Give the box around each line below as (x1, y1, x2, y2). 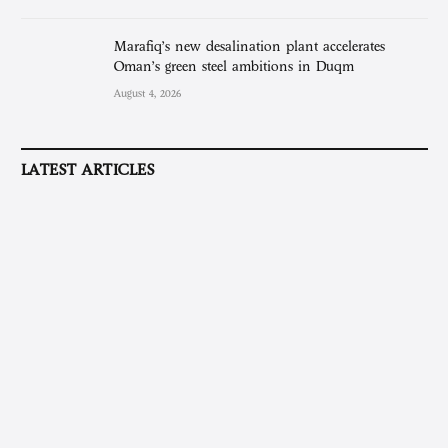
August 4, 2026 (114, 87, 181, 101)
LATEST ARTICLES (21, 161, 156, 180)
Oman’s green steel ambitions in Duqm (114, 59, 354, 75)
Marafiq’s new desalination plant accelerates (114, 39, 385, 55)
